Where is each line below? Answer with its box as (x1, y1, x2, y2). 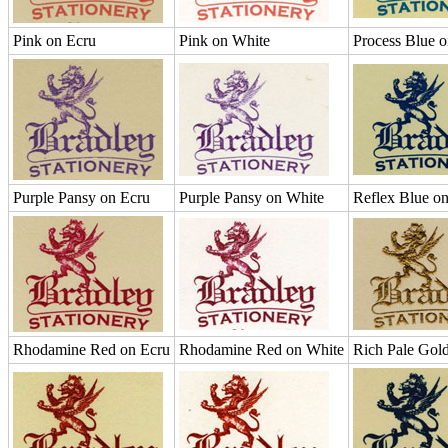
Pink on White (179, 32, 270, 49)
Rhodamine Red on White (179, 341, 344, 358)
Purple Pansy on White (179, 189, 324, 206)
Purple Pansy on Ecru (13, 189, 150, 206)
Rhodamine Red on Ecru (13, 341, 170, 358)
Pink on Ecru (13, 32, 96, 49)
